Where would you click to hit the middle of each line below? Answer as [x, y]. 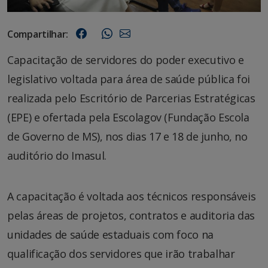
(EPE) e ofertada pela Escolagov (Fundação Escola [128, 117]
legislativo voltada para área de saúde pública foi [129, 79]
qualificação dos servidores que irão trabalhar [121, 253]
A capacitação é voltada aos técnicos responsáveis [132, 196]
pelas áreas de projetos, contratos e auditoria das [131, 215]
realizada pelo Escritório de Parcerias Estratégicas [131, 98]
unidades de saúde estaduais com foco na [110, 234]
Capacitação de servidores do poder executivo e [126, 60]
